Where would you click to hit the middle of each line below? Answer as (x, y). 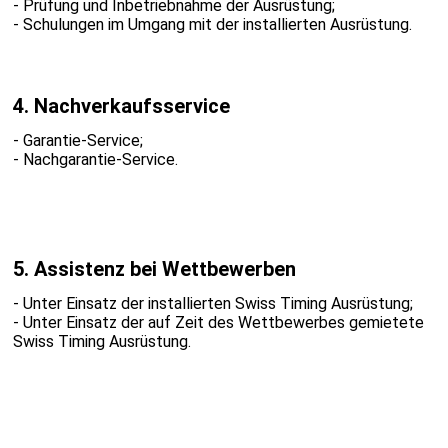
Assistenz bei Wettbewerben (164, 269)
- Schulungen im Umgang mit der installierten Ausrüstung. (212, 25)
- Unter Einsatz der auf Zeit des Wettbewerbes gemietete (218, 323)
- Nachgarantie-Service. (95, 160)
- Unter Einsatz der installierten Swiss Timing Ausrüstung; (212, 304)
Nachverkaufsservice (131, 106)
